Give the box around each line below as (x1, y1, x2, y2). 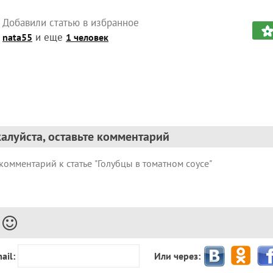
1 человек (66, 31, 108, 44)
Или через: (154, 250, 200, 263)
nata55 (2, 31, 32, 44)
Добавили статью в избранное (2, 16, 139, 30)
